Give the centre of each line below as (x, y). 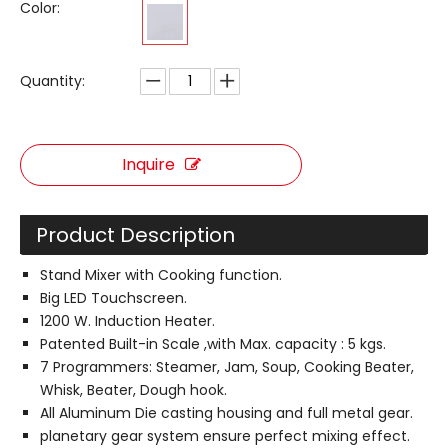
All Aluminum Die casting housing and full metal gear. (226, 413)
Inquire (148, 164)
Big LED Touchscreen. (113, 298)
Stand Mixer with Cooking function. (161, 275)
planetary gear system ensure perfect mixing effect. (225, 436)
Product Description (135, 235)
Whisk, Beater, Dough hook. (133, 390)
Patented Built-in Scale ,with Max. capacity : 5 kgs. (213, 344)
